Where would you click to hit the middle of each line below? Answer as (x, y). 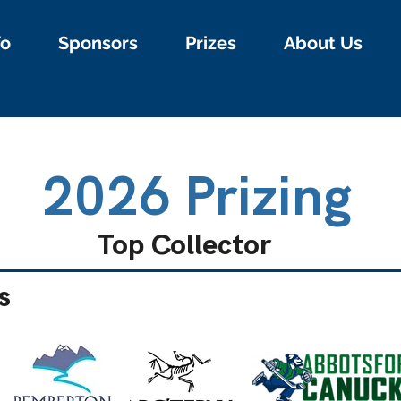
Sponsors (98, 43)
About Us (323, 43)
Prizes (211, 43)
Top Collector (188, 244)
